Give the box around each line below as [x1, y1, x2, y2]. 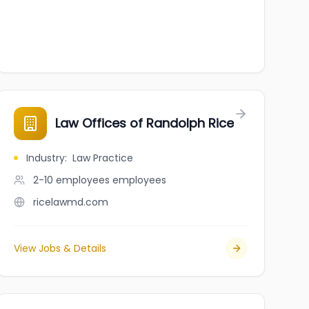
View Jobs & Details [13, 241, 106, 255]
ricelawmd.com [32, 195, 108, 209]
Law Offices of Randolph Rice [54, 114, 234, 132]
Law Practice [72, 151, 133, 165]
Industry [26, 151, 65, 165]
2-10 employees [32, 173, 110, 187]
